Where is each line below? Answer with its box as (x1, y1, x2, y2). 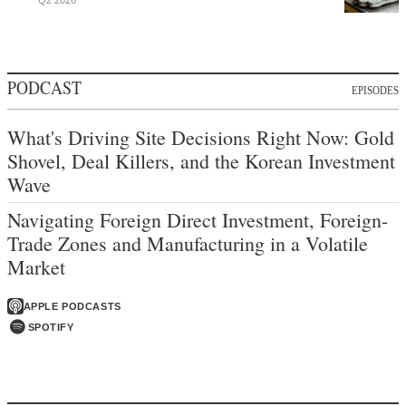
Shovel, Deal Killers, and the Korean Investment (7, 148, 395, 175)
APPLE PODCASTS (23, 301, 121, 313)
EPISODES (352, 83, 399, 97)
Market (7, 254, 65, 281)
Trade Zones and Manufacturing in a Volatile (7, 230, 368, 257)
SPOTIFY (27, 322, 74, 333)
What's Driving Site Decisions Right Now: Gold (7, 124, 394, 151)
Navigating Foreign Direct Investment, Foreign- (7, 207, 388, 234)
